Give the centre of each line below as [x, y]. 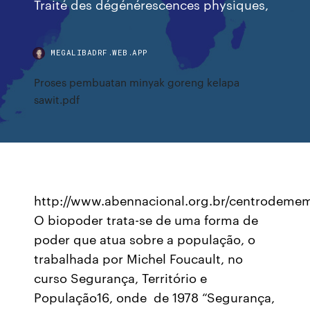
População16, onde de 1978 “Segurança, [155, 297]
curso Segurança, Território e [121, 277]
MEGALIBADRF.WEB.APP [99, 52]
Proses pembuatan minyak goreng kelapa [137, 82]
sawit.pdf [57, 99]
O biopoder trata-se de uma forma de [146, 219]
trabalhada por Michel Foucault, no [139, 258]
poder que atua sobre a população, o [145, 239]
